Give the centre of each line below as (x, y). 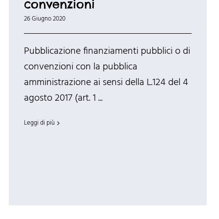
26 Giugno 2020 (44, 19)
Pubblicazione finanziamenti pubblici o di (107, 52)
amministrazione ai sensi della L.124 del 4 (106, 83)
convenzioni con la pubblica (80, 67)
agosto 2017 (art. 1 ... (63, 99)
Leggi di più (39, 123)
